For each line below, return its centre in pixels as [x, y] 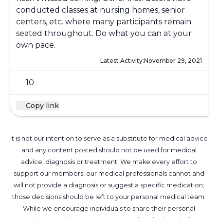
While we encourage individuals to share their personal [109, 209]
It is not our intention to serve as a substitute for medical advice [109, 138]
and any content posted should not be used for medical [109, 150]
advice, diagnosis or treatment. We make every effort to [109, 162]
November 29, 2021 [173, 61]
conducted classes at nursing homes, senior [100, 10]
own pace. [36, 45]
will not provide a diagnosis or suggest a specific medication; [109, 185]
